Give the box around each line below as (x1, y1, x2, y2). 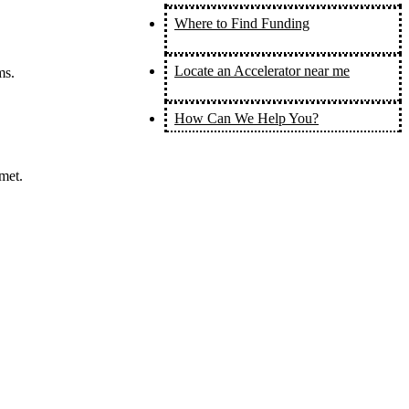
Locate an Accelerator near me (174, 62, 350, 79)
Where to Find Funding (174, 15, 309, 31)
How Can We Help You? (174, 110, 319, 127)
